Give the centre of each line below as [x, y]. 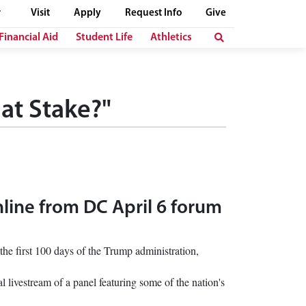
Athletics [171, 37]
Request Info [153, 13]
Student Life [104, 37]
